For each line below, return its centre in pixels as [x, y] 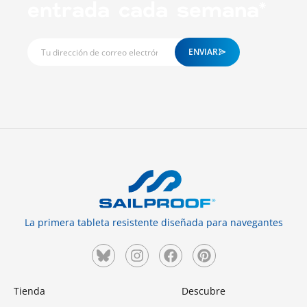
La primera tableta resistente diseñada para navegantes [153, 223]
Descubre [203, 291]
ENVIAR [203, 52]
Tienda [29, 291]
